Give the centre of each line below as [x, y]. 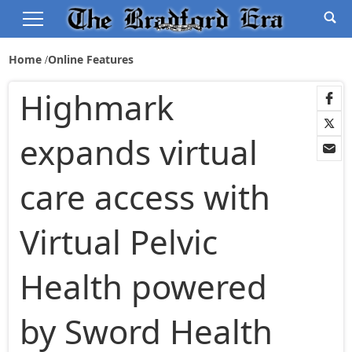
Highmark [97, 108]
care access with [145, 197]
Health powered [144, 287]
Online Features [91, 59]
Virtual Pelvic [119, 242]
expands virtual [139, 152]
